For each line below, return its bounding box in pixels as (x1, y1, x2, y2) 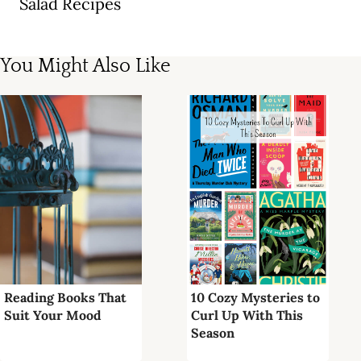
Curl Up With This (191, 306, 303, 323)
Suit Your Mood (4, 306, 102, 323)
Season (191, 324, 234, 341)
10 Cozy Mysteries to (191, 288, 320, 305)
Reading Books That (4, 288, 127, 305)
